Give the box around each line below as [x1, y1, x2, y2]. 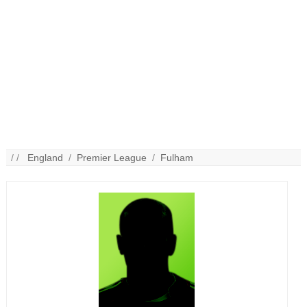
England [27, 152, 64, 164]
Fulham [160, 152, 194, 164]
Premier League [77, 152, 147, 164]
